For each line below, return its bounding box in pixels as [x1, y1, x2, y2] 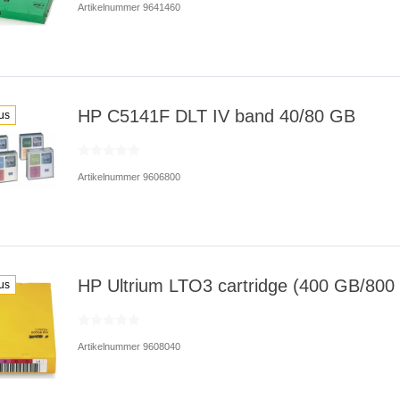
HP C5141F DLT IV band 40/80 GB [77, 105, 355, 126]
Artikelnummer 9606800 [77, 171, 180, 182]
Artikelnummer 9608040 [77, 340, 180, 352]
